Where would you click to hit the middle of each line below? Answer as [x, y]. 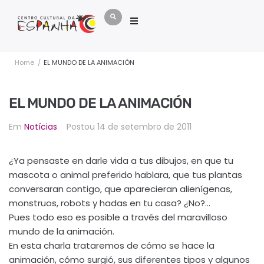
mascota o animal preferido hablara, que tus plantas [126, 174]
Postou [82, 126]
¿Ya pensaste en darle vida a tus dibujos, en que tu [121, 160]
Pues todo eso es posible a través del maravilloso [118, 217]
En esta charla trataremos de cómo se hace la [112, 245]
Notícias [41, 126]
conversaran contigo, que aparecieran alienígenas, [121, 189]
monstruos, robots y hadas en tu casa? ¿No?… [110, 203]
